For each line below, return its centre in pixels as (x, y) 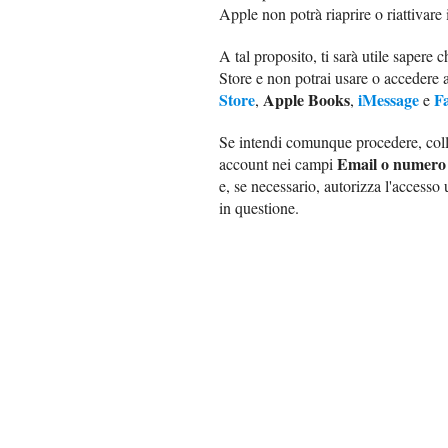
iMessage (388, 99)
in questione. (259, 207)
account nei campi (278, 163)
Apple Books (306, 99)
